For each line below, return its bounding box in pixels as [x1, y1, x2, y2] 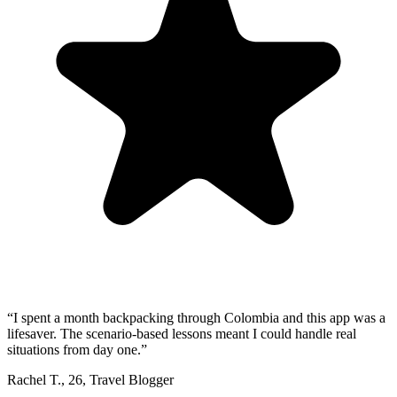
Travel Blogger [90, 371, 174, 387]
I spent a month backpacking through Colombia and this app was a [13, 309, 385, 325]
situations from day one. [7, 341, 141, 357]
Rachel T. [7, 371, 61, 387]
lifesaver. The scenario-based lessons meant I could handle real [7, 325, 356, 341]
